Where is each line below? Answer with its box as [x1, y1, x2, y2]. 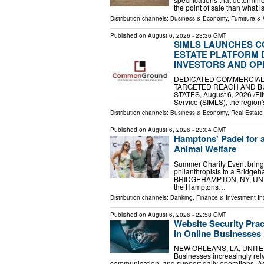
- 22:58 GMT [190, 210, 226, 219]
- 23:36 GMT [190, 31, 226, 39]
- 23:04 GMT [190, 126, 226, 134]
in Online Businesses [174, 226, 261, 240]
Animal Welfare [174, 142, 236, 156]
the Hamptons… [174, 181, 226, 192]
